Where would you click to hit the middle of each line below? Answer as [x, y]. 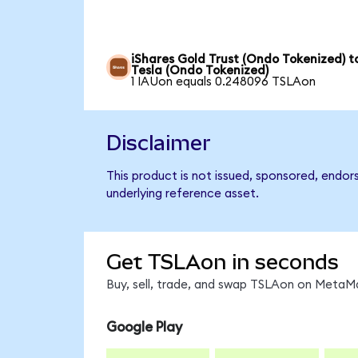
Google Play [144, 328]
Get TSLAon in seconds [222, 262]
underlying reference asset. [182, 194]
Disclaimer [158, 143]
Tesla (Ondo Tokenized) [200, 71]
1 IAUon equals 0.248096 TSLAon [224, 82]
